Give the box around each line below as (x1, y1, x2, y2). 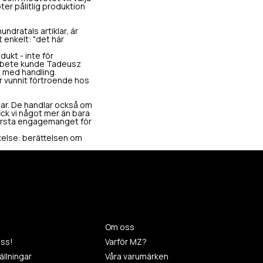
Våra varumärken (105, 252, 169, 261)
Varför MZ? (105, 237, 147, 246)
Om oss (105, 222, 135, 231)
